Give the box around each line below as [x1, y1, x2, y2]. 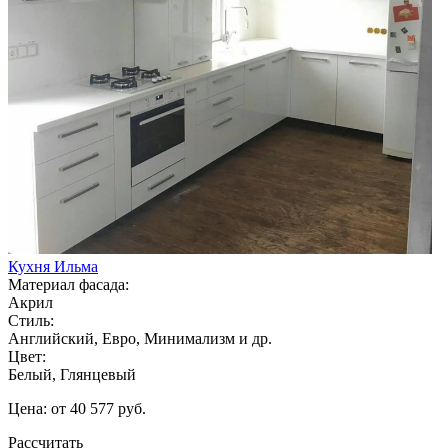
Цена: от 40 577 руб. [8, 399, 146, 417]
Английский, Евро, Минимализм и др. [8, 329, 272, 347]
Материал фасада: [8, 275, 129, 293]
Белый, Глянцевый [8, 365, 136, 383]
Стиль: [8, 311, 54, 329]
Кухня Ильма [8, 257, 98, 275]
